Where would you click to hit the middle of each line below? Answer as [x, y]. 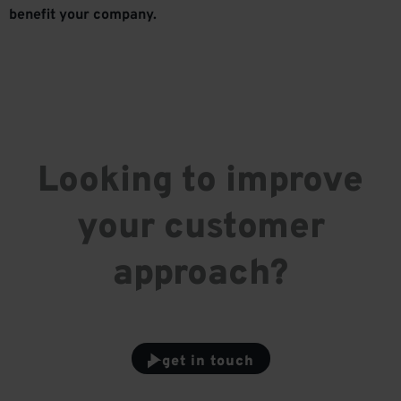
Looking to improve [200, 182]
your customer [200, 229]
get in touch [208, 362]
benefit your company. [83, 16]
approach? [200, 275]
